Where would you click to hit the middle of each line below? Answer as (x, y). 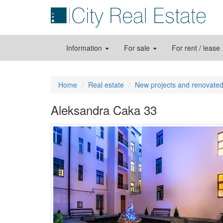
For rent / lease (197, 48)
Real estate (106, 85)
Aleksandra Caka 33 (104, 110)
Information (85, 48)
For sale (138, 48)
